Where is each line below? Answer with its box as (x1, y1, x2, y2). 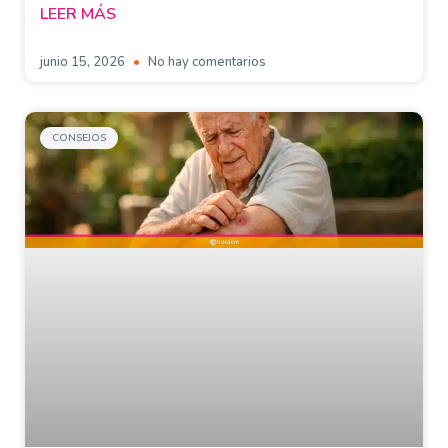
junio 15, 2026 (40, 52, 128, 71)
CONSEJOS (52, 130, 106, 145)
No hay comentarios (145, 52, 266, 71)
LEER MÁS (40, 2, 116, 25)
